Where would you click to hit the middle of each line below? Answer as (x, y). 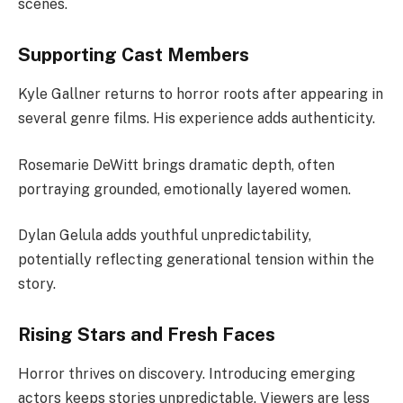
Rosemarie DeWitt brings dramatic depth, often (176, 165)
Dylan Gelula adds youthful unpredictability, (165, 236)
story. (37, 284)
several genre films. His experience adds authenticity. (197, 119)
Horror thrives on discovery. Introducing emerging (187, 374)
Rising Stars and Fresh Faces (147, 335)
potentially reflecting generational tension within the (196, 260)
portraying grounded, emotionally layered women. (184, 189)
